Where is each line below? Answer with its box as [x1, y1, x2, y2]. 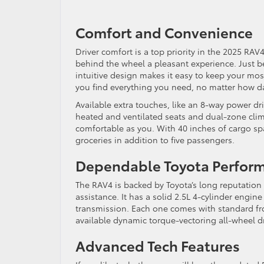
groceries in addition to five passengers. [75, 133, 235, 146]
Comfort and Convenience [75, 21, 253, 42]
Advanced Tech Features [75, 235, 240, 255]
